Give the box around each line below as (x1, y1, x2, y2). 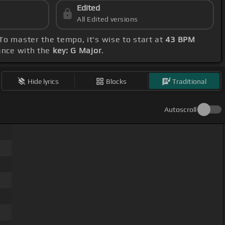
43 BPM (165, 35, 195, 45)
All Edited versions (77, 15, 138, 24)
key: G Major (52, 46, 102, 56)
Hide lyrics (28, 77, 59, 85)
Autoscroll (164, 105, 196, 114)
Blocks (106, 77, 127, 85)
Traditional (172, 77, 207, 85)
